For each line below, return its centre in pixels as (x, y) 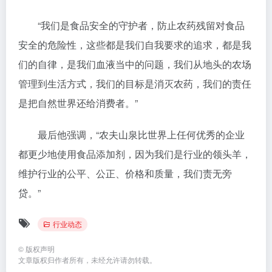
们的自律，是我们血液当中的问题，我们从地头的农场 (135, 64)
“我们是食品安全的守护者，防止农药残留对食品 (131, 25)
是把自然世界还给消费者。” (78, 103)
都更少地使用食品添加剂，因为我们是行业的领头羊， (135, 154)
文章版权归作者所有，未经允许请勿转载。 (87, 259)
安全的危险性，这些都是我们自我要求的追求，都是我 (135, 44)
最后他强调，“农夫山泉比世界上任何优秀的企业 (131, 134)
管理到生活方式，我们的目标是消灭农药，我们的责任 (135, 83)
